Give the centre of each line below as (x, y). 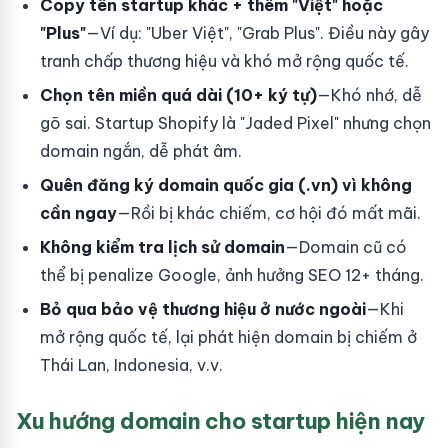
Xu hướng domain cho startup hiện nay (221, 421)
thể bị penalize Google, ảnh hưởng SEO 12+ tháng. (232, 275)
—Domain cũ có (346, 247)
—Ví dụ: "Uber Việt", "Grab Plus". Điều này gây (257, 33)
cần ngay (78, 213)
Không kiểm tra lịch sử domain (162, 247)
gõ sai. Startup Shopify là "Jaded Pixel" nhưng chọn (235, 123)
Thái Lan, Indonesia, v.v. (131, 365)
